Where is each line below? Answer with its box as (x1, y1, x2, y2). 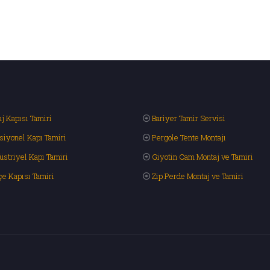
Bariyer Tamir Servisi (152, 113, 225, 124)
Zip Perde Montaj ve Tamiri (152, 171, 243, 181)
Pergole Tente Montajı (152, 132, 226, 143)
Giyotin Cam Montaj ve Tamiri (152, 151, 253, 162)
